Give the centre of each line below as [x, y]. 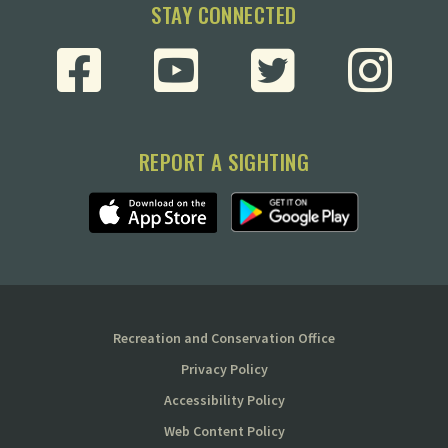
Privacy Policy [224, 369]
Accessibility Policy [224, 400]
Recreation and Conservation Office [224, 338]
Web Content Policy [224, 431]
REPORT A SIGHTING [224, 162]
